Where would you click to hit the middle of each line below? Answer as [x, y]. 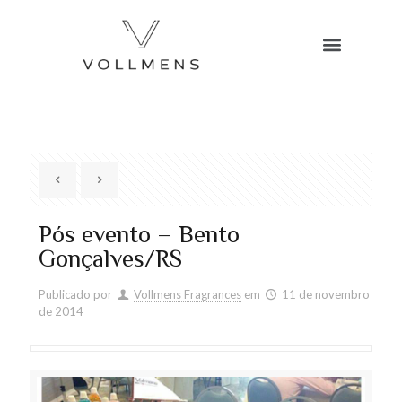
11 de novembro [326, 294]
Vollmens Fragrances [188, 294]
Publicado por [75, 294]
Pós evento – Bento [139, 236]
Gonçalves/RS [110, 261]
